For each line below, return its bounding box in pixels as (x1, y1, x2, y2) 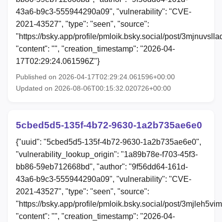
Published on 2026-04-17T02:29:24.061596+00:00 (16, 72, 175, 81)
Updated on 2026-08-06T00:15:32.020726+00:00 (16, 84, 171, 92)
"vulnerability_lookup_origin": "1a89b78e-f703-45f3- (16, 150, 198, 159)
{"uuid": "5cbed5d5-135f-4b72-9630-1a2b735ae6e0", (16, 137, 201, 146)
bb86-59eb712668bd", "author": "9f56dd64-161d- (16, 162, 188, 171)
